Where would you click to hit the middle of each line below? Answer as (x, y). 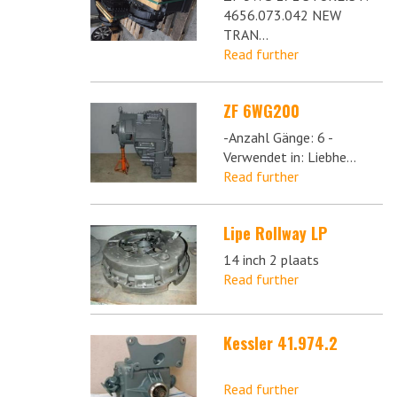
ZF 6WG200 (261, 110)
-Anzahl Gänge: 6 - (278, 137)
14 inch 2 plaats (271, 259)
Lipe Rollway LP (275, 233)
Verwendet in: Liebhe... (290, 156)
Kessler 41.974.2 (280, 343)
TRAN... (246, 34)
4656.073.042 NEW (282, 15)
